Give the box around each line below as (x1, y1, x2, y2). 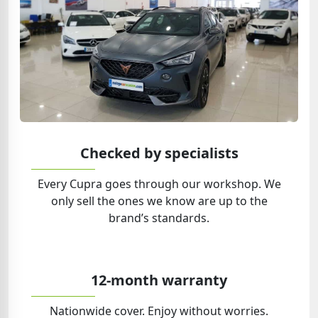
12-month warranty (91, 270, 227, 290)
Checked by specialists (79, 143, 238, 163)
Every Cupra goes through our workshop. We (37, 175, 281, 192)
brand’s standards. (109, 209, 209, 226)
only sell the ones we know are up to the (50, 192, 268, 209)
